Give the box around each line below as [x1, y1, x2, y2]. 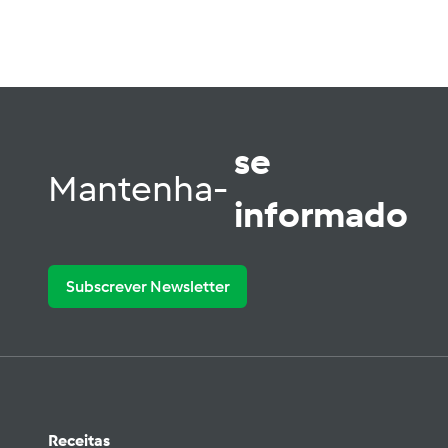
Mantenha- [48, 166, 234, 210]
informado [234, 193, 408, 237]
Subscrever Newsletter [65, 276, 230, 296]
